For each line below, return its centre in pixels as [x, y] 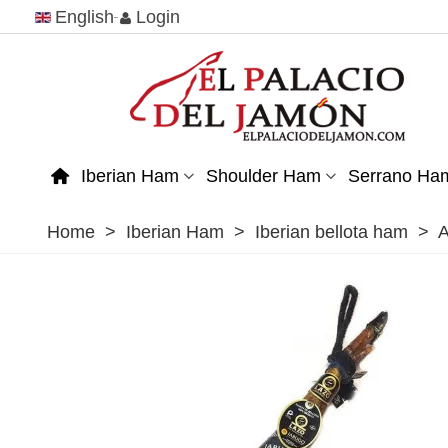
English [84, 16]
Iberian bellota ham [331, 232]
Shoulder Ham [263, 176]
